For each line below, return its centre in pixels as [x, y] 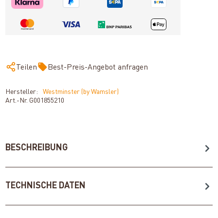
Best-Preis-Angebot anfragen [98, 67]
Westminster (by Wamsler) [81, 92]
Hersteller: [22, 92]
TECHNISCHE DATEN [46, 186]
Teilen [27, 67]
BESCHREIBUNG [37, 148]
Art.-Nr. [18, 100]
